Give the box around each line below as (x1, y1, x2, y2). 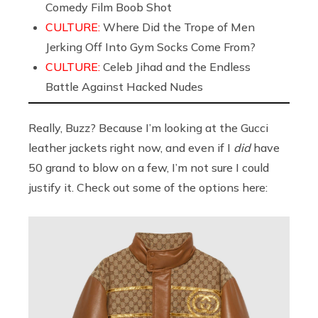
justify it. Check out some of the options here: (28, 180, 268, 194)
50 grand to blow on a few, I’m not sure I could (28, 160, 269, 175)
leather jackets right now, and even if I (28, 140, 234, 155)
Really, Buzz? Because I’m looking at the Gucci (28, 120, 268, 135)
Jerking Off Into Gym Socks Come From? (45, 39, 256, 54)
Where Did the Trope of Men (103, 19, 255, 34)
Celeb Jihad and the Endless (103, 59, 251, 74)
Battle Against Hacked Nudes (45, 79, 203, 94)
